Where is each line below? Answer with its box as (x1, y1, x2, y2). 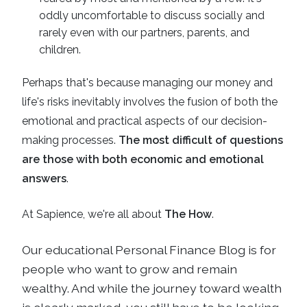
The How (164, 208, 212, 221)
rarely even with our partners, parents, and (39, 26, 249, 39)
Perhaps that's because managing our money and (22, 76, 273, 89)
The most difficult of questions (119, 134, 283, 147)
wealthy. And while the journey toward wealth (22, 281, 282, 295)
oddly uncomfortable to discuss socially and (39, 9, 265, 22)
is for (248, 243, 276, 257)
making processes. (22, 134, 119, 147)
